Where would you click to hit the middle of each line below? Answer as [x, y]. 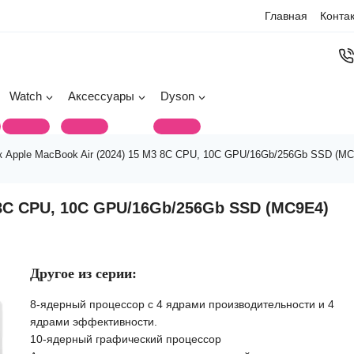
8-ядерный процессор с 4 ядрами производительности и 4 [182, 304]
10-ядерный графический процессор [125, 339]
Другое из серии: [83, 273]
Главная [286, 16]
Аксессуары [101, 96]
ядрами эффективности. [93, 322]
